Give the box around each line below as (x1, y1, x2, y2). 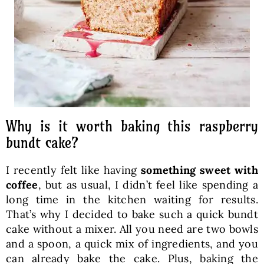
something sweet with (141, 163, 259, 177)
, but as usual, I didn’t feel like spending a (38, 178, 259, 192)
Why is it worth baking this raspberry (5, 117, 259, 136)
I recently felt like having (5, 163, 141, 177)
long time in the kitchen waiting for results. (5, 193, 259, 207)
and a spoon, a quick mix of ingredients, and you (5, 237, 259, 251)
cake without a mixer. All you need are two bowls (5, 222, 259, 236)
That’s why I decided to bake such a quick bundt (5, 207, 259, 222)
